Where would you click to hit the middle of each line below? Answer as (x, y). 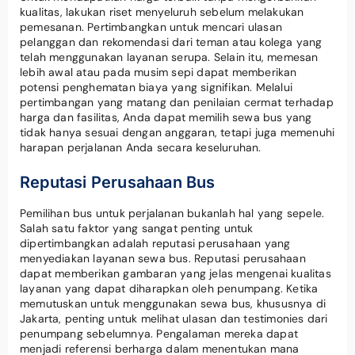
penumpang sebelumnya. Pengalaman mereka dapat (159, 333)
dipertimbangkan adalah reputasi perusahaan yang (155, 243)
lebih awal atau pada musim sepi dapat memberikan (158, 72)
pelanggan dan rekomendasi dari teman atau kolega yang (171, 42)
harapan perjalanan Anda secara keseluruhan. (141, 147)
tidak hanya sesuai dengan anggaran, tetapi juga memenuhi (177, 132)
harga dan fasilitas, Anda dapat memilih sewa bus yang (166, 117)
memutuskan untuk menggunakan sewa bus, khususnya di (173, 303)
